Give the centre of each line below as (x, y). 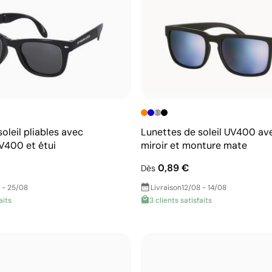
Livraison (166, 187)
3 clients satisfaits (181, 200)
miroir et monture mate (194, 145)
